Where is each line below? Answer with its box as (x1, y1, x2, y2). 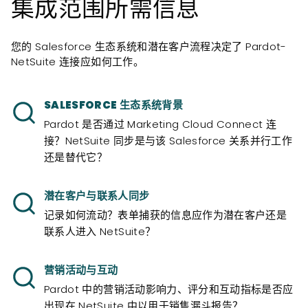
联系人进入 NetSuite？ (44, 224, 156, 239)
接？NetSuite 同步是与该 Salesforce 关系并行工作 (44, 133, 292, 148)
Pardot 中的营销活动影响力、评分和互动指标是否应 (44, 282, 294, 296)
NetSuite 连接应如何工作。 (11, 54, 144, 69)
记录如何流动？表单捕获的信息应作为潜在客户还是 (44, 208, 287, 222)
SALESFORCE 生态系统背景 (44, 98, 183, 112)
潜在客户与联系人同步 (44, 188, 150, 203)
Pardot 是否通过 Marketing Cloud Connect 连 (44, 117, 276, 131)
